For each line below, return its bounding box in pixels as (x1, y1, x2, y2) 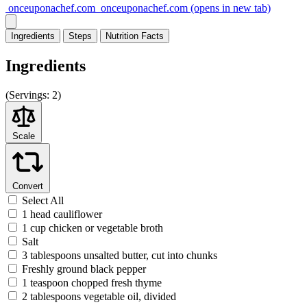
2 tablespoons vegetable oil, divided (22, 290, 176, 302)
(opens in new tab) (188, 1, 271, 14)
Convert (12, 180, 43, 191)
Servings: (9, 88, 49, 101)
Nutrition (106, 30, 138, 41)
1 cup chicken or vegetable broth (22, 221, 163, 234)
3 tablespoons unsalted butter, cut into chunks (22, 249, 217, 261)
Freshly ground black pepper (22, 262, 146, 275)
